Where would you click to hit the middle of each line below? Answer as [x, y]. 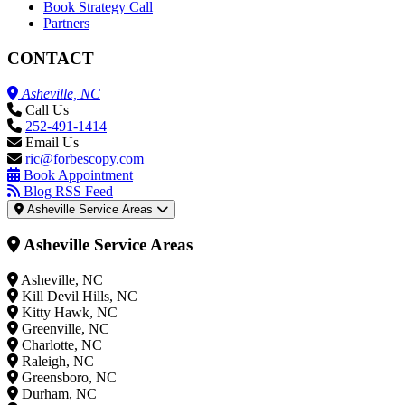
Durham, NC [59, 394]
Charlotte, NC [62, 345]
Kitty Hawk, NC [70, 313]
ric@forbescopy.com [85, 158]
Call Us [47, 109]
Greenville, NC [66, 329]
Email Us [52, 142]
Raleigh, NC [58, 362]
